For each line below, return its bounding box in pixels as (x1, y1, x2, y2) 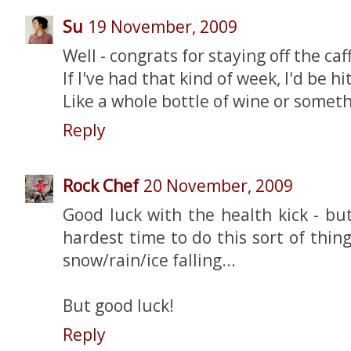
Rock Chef (63, 174, 139, 197)
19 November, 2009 (88, 16, 237, 38)
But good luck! (63, 294, 174, 317)
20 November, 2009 (143, 174, 293, 197)
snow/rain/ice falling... (63, 248, 236, 271)
